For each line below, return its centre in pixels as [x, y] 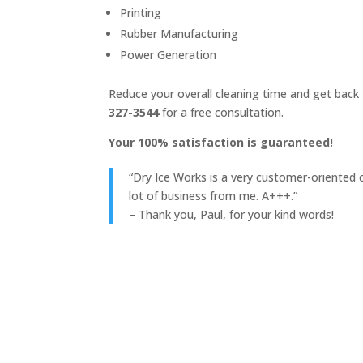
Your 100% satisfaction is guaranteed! [223, 143]
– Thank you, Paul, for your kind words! [232, 215]
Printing [141, 13]
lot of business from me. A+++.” [215, 196]
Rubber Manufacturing [179, 34]
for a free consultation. [222, 113]
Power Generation [170, 55]
